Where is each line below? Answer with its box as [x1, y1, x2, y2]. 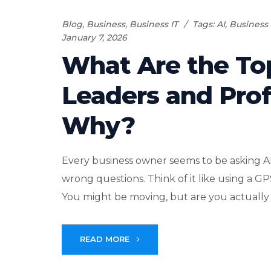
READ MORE [80, 233, 132, 244]
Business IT [129, 18, 178, 30]
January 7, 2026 [62, 31, 127, 43]
